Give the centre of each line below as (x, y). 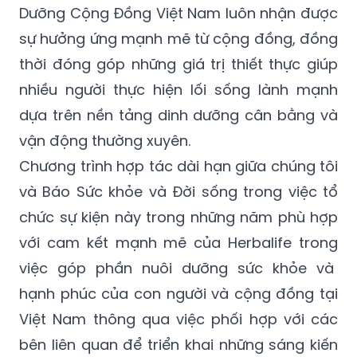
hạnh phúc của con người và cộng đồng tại (178, 294)
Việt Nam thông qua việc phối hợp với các (178, 320)
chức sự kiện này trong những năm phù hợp (178, 218)
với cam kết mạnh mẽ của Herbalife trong (178, 243)
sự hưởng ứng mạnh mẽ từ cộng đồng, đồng (178, 39)
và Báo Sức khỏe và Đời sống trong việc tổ (178, 192)
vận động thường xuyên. (105, 141)
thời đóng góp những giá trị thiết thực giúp (178, 65)
